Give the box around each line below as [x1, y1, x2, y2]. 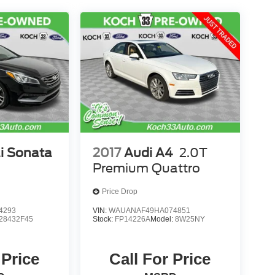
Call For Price [109, 249, 211, 268]
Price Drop [101, 187, 137, 196]
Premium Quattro [92, 160, 200, 176]
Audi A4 [123, 145, 173, 160]
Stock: [92, 214, 115, 223]
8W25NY [174, 214, 205, 223]
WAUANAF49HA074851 [108, 206, 190, 215]
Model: [150, 214, 175, 223]
